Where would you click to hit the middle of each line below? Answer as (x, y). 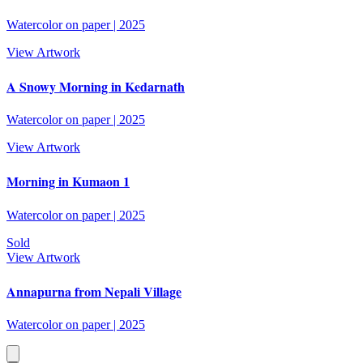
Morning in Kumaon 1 (68, 181)
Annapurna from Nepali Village (94, 291)
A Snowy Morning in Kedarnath (96, 86)
